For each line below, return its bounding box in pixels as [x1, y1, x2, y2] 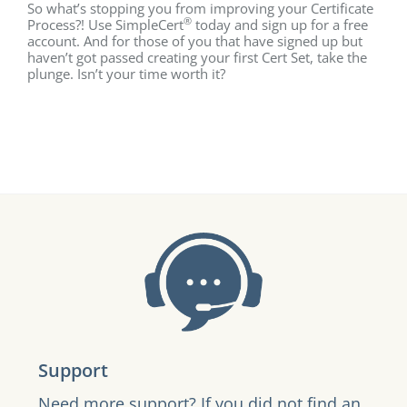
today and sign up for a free [192, 15, 368, 34]
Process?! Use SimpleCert [27, 15, 184, 34]
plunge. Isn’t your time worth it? [27, 65, 225, 83]
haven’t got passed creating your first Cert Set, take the [27, 48, 367, 66]
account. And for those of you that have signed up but [27, 32, 362, 50]
